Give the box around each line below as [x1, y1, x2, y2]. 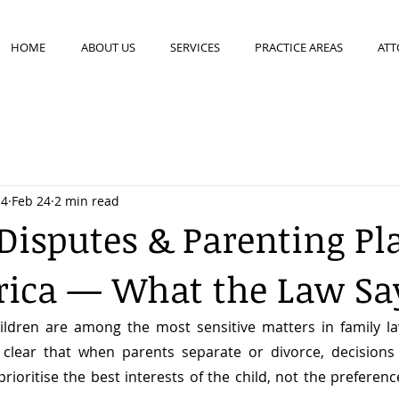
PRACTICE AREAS [255, 39, 343, 55]
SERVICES [170, 39, 220, 55]
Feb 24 [12, 191, 51, 209]
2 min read [54, 191, 119, 209]
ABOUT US [81, 39, 135, 55]
